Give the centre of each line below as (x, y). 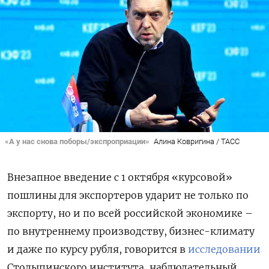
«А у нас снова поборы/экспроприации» (77, 141)
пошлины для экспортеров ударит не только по (128, 195)
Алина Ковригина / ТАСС (196, 141)
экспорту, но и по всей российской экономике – (130, 213)
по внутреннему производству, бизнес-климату (131, 231)
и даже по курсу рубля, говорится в (98, 249)
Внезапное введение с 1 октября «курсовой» (120, 177)
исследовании (224, 249)
